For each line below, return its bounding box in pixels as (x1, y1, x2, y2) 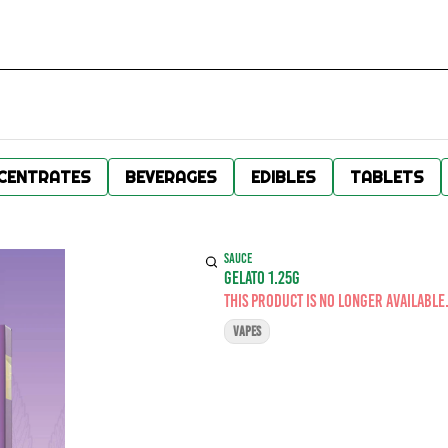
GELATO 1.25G (224, 268, 300, 288)
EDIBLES (251, 167, 316, 187)
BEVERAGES (125, 167, 217, 187)
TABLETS (350, 167, 424, 187)
